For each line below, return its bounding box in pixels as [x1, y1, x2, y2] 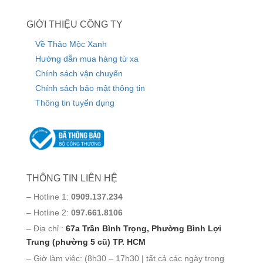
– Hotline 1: [26, 192, 71, 202]
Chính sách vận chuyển [35, 69, 123, 79]
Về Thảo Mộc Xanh [35, 39, 107, 49]
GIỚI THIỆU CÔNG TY [26, 19, 123, 30]
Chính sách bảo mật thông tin [35, 83, 145, 93]
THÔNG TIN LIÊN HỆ [26, 173, 117, 184]
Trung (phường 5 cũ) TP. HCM [26, 237, 146, 247]
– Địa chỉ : [26, 224, 63, 234]
